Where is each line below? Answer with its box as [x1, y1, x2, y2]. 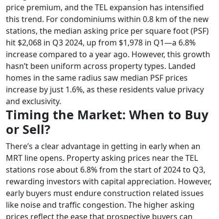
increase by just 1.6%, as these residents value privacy [6, 84, 204, 95]
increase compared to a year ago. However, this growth [6, 48, 210, 60]
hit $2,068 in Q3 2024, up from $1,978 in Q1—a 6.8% [6, 37, 196, 48]
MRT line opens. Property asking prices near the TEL [6, 152, 198, 163]
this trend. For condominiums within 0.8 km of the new [6, 13, 209, 24]
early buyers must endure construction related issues [6, 187, 204, 198]
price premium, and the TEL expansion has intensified [6, 1, 204, 13]
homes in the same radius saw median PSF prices [6, 72, 188, 83]
